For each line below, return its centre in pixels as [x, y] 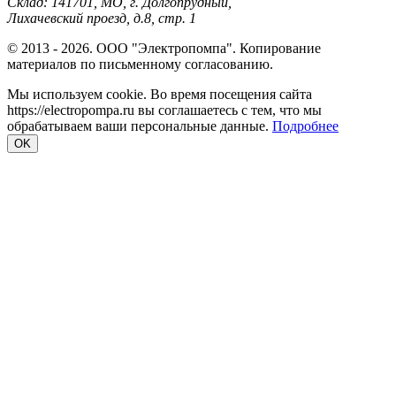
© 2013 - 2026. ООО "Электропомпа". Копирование [164, 48]
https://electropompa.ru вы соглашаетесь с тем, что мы [164, 110]
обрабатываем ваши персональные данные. [140, 126]
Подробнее [305, 126]
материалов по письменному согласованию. [140, 64]
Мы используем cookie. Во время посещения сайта [160, 94]
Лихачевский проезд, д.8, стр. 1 [102, 18]
